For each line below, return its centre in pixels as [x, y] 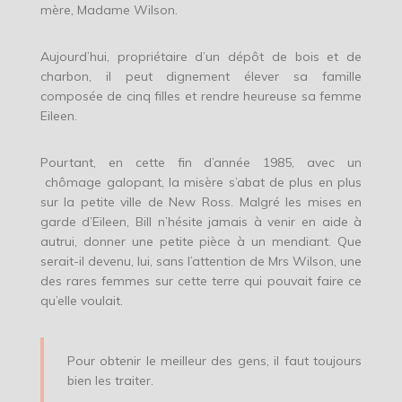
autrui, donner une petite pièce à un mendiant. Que [201, 242]
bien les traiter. [110, 381]
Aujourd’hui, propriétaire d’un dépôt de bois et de [201, 57]
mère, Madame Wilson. [109, 10]
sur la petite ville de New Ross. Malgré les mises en [201, 202]
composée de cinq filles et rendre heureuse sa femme [201, 96]
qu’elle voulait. [81, 301]
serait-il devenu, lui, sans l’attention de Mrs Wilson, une [201, 262]
